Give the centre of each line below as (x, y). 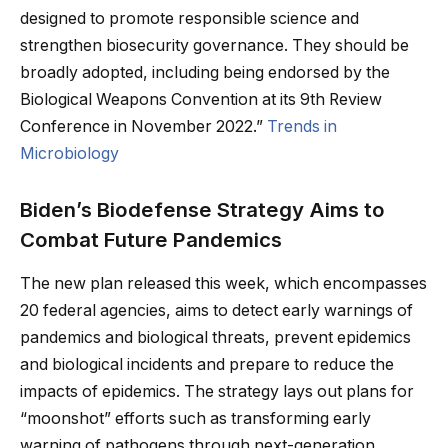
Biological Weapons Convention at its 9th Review (201, 99)
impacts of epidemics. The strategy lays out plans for (217, 391)
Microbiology (69, 153)
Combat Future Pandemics (151, 239)
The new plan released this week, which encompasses (223, 283)
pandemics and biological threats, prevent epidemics (215, 337)
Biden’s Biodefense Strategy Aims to (202, 209)
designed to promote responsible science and (189, 18)
